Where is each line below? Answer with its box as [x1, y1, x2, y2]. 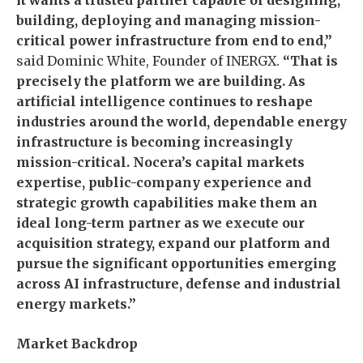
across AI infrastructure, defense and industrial [16, 275, 341, 292]
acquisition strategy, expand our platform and [16, 235, 330, 251]
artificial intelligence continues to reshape [16, 93, 313, 109]
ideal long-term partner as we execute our [16, 215, 305, 231]
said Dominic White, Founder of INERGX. [16, 53, 283, 69]
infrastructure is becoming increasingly [16, 134, 293, 150]
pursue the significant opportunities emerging [16, 255, 336, 271]
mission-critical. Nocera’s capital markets [16, 154, 305, 170]
